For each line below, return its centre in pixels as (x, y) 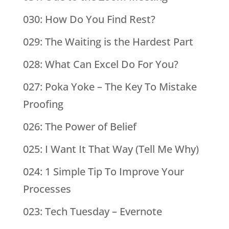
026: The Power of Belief (79, 127)
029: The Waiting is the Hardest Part (108, 42)
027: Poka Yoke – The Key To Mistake (110, 87)
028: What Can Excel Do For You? (100, 64)
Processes (47, 189)
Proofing (43, 104)
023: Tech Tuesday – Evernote (92, 212)
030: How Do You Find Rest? (89, 19)
